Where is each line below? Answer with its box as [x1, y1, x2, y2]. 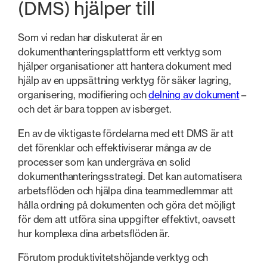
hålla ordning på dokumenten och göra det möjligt [18, 198, 235, 211]
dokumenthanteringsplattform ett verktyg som [18, 46, 222, 58]
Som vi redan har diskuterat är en [18, 32, 162, 44]
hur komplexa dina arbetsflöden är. [18, 227, 170, 240]
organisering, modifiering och [18, 89, 149, 101]
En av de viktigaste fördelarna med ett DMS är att [18, 127, 234, 139]
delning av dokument [148, 89, 240, 101]
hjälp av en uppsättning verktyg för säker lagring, [18, 74, 231, 87]
